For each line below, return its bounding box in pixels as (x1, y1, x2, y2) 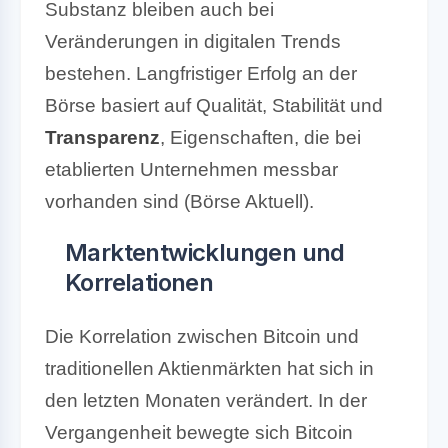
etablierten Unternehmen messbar (45, 158, 338, 180)
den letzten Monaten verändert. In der (45, 389, 367, 411)
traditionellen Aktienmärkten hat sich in (45, 357, 374, 379)
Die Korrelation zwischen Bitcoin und (45, 325, 359, 347)
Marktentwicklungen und (65, 237, 345, 267)
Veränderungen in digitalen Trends (45, 30, 341, 52)
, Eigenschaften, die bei (160, 126, 361, 148)
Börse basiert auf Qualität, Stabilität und (45, 94, 383, 116)
